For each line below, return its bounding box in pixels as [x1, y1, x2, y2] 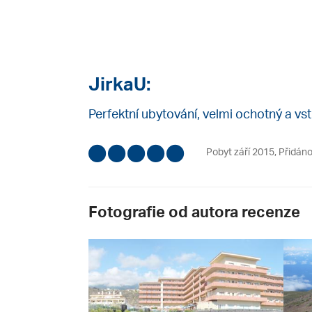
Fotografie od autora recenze [88, 202, 300, 221]
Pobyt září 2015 [206, 146, 274, 158]
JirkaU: [88, 72, 150, 95]
